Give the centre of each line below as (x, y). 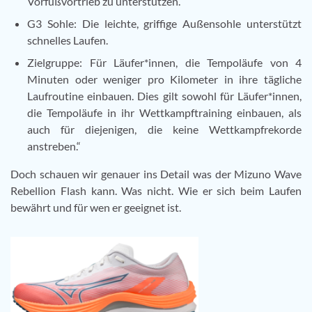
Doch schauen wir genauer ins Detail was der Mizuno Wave (156, 173)
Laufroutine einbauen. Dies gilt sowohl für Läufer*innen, (164, 95)
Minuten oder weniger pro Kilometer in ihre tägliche (164, 79)
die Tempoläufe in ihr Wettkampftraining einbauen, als (164, 112)
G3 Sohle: (55, 23)
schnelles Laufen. (68, 40)
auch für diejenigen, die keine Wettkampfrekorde (164, 129)
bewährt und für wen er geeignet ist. (96, 207)
